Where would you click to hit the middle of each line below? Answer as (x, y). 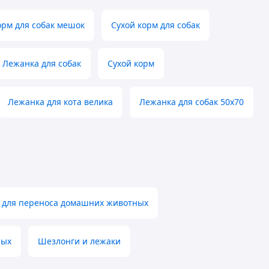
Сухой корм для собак (156, 25)
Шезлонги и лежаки (79, 241)
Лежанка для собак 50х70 (192, 102)
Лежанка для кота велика (60, 102)
